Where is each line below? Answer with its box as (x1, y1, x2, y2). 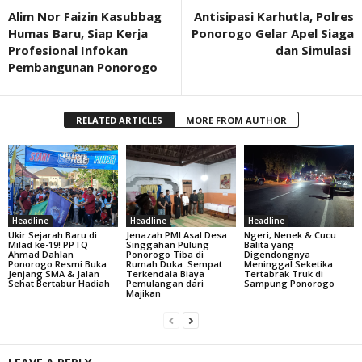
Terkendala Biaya (125, 267, 204, 280)
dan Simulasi (276, 42, 354, 58)
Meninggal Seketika (243, 257, 333, 270)
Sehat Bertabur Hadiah (8, 276, 110, 289)
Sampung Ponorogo (243, 276, 335, 289)
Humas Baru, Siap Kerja (8, 25, 148, 41)
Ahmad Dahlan (8, 247, 74, 260)
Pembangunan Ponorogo (8, 59, 158, 75)
